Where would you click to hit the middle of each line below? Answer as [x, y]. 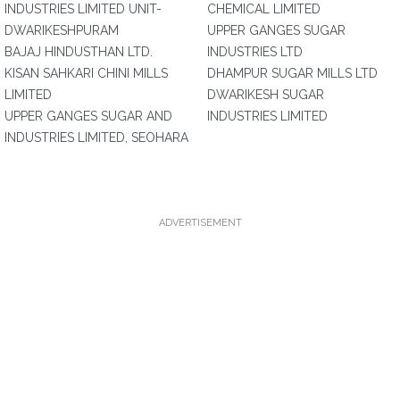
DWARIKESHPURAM [62, 30]
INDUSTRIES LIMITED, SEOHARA [96, 137]
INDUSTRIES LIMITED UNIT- [83, 9]
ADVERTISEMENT [200, 223]
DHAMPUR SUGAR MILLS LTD [292, 73]
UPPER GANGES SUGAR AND [88, 116]
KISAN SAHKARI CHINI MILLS [86, 73]
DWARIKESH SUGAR [266, 95]
